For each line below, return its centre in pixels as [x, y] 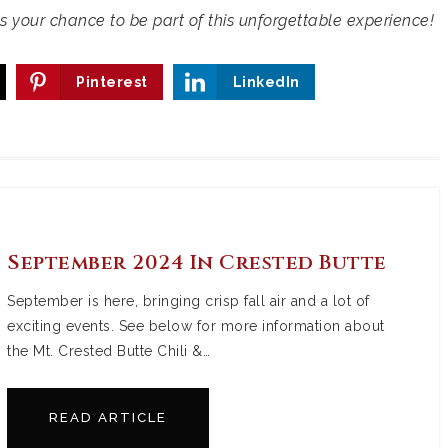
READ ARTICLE [108, 417]
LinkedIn [266, 82]
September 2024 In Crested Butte [197, 262]
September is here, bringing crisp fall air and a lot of [188, 300]
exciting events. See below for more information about [196, 325]
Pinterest [112, 82]
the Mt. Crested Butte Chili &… [108, 350]
